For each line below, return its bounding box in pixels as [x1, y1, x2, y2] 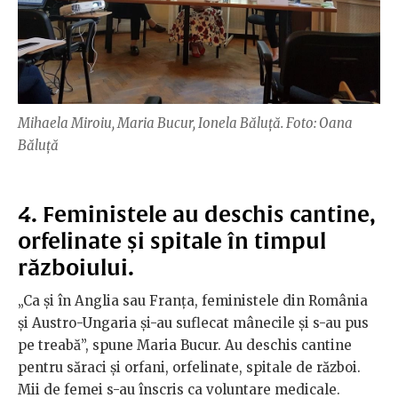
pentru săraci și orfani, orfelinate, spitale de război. [18, 359, 361, 377]
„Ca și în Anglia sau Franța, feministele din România [18, 292, 368, 310]
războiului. [18, 255, 134, 281]
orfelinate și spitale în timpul [18, 228, 326, 254]
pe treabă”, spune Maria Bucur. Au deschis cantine [18, 337, 352, 354]
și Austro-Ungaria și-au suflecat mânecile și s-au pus [18, 314, 369, 332]
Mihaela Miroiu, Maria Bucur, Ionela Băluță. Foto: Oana [18, 115, 353, 132]
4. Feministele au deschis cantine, [18, 202, 376, 227]
